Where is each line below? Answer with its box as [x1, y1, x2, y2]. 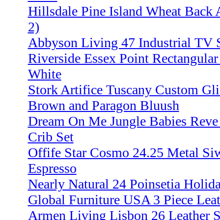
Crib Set [27, 129, 74, 145]
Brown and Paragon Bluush [27, 98, 179, 113]
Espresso [27, 161, 77, 176]
